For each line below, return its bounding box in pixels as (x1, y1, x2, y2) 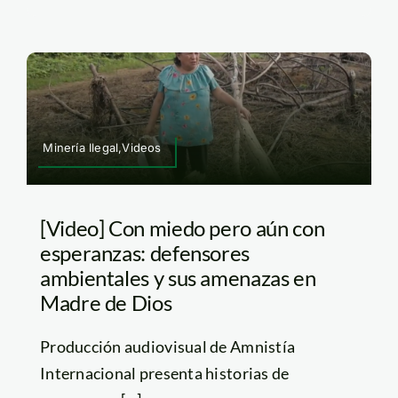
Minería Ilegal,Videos (43, 139, 162, 155)
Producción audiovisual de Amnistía (39, 336, 296, 356)
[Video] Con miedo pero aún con (39, 214, 325, 241)
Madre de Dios (39, 289, 172, 315)
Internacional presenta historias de (39, 362, 290, 383)
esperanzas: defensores (39, 239, 251, 266)
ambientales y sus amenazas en (39, 264, 316, 291)
